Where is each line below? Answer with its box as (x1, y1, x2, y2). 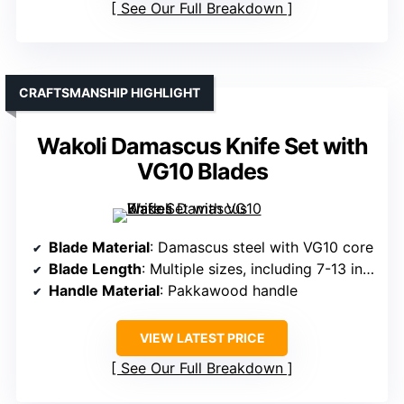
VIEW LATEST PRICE (139, 330, 265, 346)
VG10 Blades (136, 158, 268, 186)
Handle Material (49, 281, 160, 300)
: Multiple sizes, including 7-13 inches (142, 260, 363, 279)
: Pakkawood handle (160, 281, 298, 300)
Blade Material (49, 238, 150, 257)
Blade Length (49, 260, 142, 279)
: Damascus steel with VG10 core (150, 238, 373, 257)
